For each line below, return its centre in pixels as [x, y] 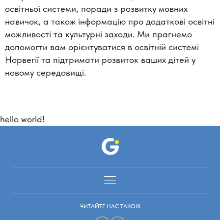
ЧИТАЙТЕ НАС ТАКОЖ [110, 206]
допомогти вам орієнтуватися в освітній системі [102, 47]
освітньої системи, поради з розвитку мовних [96, 8]
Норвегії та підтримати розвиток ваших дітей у [100, 59]
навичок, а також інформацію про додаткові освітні [110, 21]
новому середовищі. [45, 72]
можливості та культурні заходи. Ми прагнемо [98, 34]
